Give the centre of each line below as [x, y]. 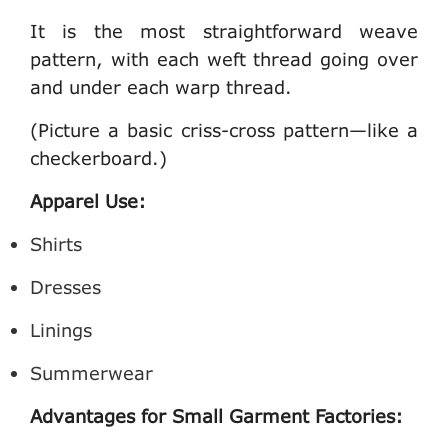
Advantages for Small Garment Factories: [216, 415]
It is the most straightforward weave [224, 30]
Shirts [56, 243]
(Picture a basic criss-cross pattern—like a [224, 129]
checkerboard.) [98, 157]
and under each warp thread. [161, 86]
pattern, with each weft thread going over [224, 58]
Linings [61, 329]
